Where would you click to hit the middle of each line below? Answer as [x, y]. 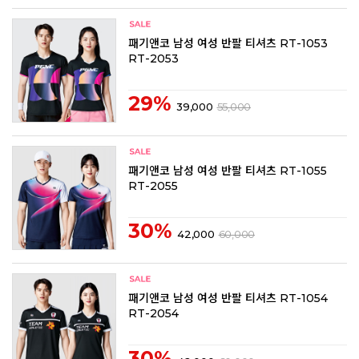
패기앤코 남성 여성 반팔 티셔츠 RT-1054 [228, 298]
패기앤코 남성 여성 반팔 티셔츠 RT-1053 [228, 43]
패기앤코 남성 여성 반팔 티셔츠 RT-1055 [228, 170]
